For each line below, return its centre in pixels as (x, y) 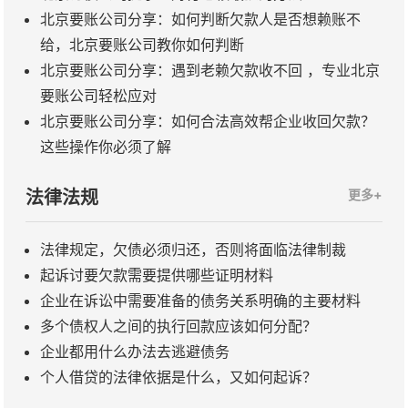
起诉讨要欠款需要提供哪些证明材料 (157, 275)
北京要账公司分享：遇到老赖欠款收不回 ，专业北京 (210, 70)
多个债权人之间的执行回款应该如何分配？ (178, 326)
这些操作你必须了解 (106, 146)
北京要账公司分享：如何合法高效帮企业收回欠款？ (208, 121)
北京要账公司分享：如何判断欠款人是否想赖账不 (200, 19)
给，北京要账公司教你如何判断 (142, 44)
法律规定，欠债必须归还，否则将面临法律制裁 (193, 249)
